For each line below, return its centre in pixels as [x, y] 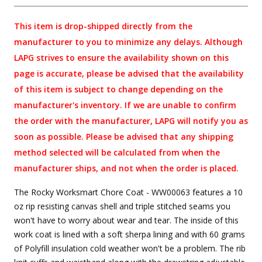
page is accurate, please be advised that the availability [129, 74]
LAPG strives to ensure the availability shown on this [121, 58]
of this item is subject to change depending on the [118, 89]
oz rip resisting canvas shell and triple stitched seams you [122, 206]
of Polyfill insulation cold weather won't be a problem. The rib [130, 249]
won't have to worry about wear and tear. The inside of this [126, 220]
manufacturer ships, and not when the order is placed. [126, 168]
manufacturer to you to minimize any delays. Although [128, 42]
